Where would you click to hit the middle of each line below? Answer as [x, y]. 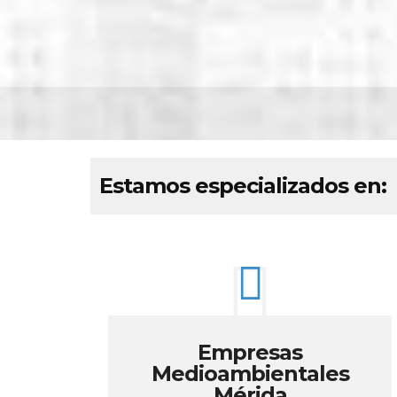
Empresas [250, 352]
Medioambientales [250, 374]
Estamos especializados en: [243, 186]
